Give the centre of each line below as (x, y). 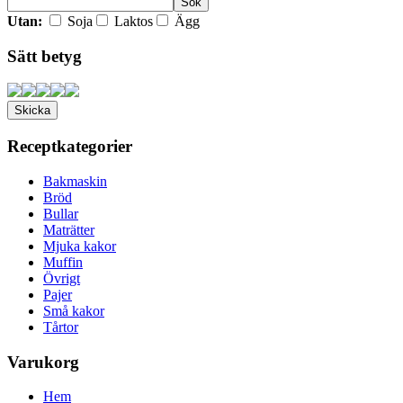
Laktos (132, 21)
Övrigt (62, 278)
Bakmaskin (75, 181)
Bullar (61, 213)
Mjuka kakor (80, 246)
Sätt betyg (45, 56)
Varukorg (43, 362)
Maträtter (69, 229)
